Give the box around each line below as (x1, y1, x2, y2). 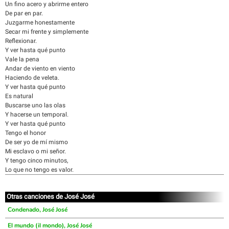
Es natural (5, 93, 33, 100)
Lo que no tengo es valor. (5, 166, 74, 173)
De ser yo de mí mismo (5, 139, 68, 146)
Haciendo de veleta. (5, 74, 59, 81)
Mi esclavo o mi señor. (5, 148, 66, 155)
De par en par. (5, 10, 43, 17)
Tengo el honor (5, 129, 46, 136)
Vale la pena (5, 56, 39, 63)
